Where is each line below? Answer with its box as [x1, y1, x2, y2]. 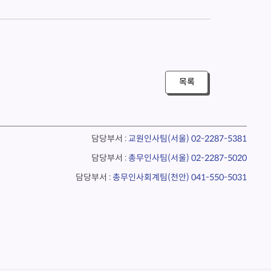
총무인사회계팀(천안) [113, 172, 191, 183]
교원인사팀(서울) [128, 133, 191, 144]
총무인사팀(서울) [128, 152, 191, 163]
